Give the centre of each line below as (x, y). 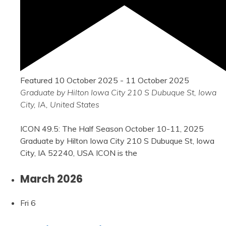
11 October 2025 (157, 80)
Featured (36, 80)
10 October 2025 (86, 80)
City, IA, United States (60, 104)
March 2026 (51, 179)
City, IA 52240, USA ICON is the (79, 153)
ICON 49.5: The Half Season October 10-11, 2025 (112, 128)
